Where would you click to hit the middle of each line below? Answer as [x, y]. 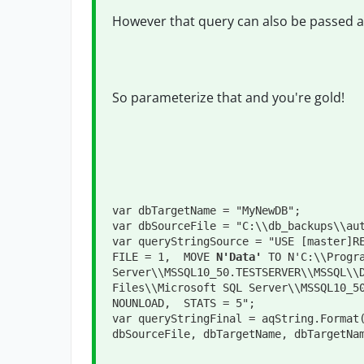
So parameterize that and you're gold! [230, 97]
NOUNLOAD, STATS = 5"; [184, 303]
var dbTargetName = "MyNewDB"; [206, 210]
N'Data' [239, 257]
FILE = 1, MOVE [164, 257]
